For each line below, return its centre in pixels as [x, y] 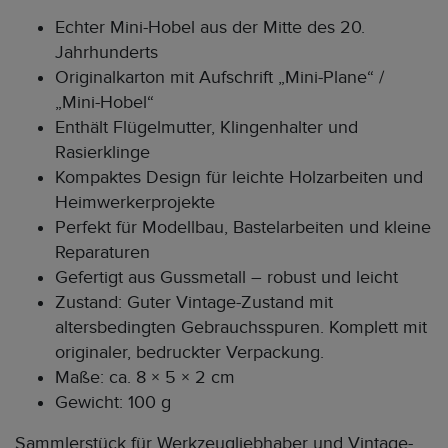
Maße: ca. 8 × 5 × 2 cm [145, 377]
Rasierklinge [102, 152]
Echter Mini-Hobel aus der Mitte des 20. [210, 27]
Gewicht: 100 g [113, 402]
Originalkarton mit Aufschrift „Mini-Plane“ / [219, 77]
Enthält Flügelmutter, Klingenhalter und [206, 127]
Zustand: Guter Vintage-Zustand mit [194, 302]
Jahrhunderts [106, 52]
